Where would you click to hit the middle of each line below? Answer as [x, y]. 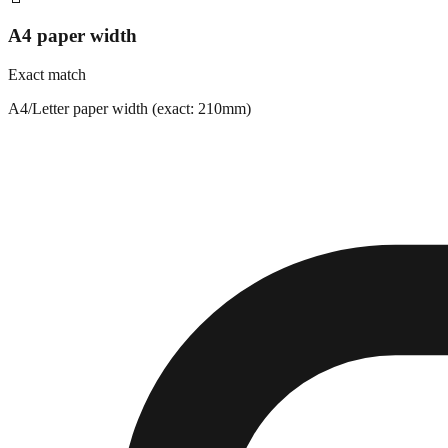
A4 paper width [72, 36]
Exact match [47, 74]
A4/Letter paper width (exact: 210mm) [129, 108]
